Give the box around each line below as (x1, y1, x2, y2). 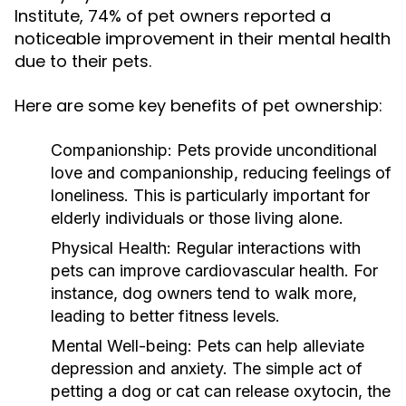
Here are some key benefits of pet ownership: (14, 94, 382, 117)
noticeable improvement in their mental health (14, 27, 391, 50)
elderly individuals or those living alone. (51, 208, 343, 227)
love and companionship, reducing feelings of (51, 163, 391, 182)
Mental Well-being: (51, 336, 192, 355)
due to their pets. (14, 50, 151, 72)
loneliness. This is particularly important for (51, 186, 370, 205)
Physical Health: (51, 238, 171, 257)
